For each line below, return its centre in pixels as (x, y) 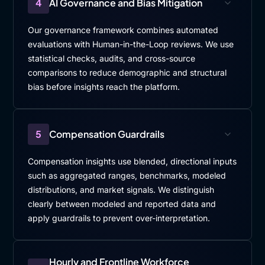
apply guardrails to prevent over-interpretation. (119, 218)
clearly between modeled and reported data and (122, 204)
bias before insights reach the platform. (104, 87)
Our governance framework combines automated (123, 30)
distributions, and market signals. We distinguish (121, 190)
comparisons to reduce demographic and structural (127, 72)
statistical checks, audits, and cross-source (112, 58)
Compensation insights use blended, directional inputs (132, 161)
